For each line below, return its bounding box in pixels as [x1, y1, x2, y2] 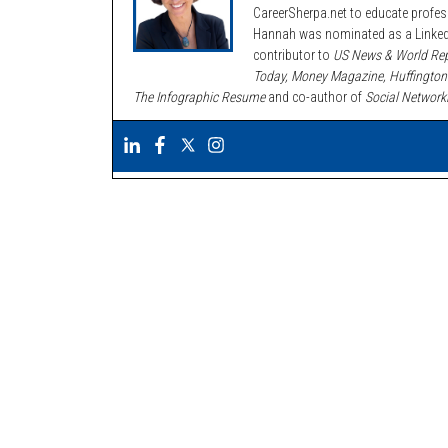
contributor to [253, 47, 333, 63]
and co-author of [265, 89, 365, 105]
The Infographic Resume [133, 89, 265, 105]
